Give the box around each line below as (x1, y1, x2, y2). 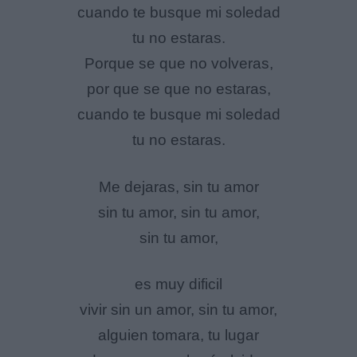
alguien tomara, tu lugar (98, 327, 259, 344)
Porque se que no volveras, (84, 55, 273, 73)
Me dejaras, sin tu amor (98, 178, 259, 195)
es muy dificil (135, 276, 222, 293)
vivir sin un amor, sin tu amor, (80, 301, 277, 319)
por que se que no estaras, (86, 80, 271, 98)
